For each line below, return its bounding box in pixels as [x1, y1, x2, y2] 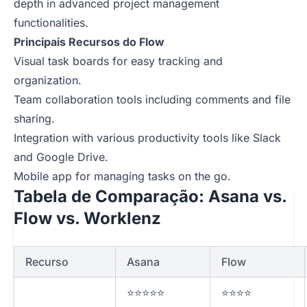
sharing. [14, 112, 55, 126]
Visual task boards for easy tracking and [14, 54, 223, 69]
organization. [14, 73, 82, 88]
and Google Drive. [14, 150, 108, 164]
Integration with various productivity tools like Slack [14, 131, 281, 145]
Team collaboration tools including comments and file [14, 93, 291, 107]
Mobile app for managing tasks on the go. [14, 169, 231, 184]
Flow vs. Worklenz [14, 208, 161, 229]
